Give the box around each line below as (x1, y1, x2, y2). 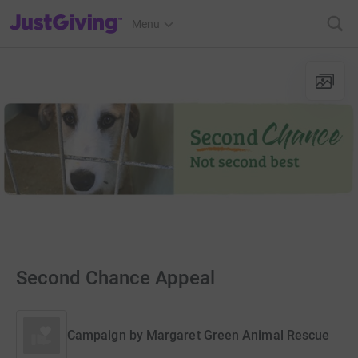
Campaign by (67, 328, 143, 343)
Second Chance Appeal (16, 267, 215, 289)
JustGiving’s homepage (9, 7, 125, 20)
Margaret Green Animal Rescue (145, 328, 330, 343)
